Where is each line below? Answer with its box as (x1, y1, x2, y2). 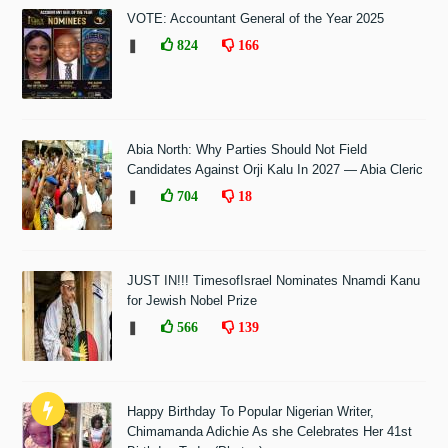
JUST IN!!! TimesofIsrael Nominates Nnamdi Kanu (127, 273, 421, 289)
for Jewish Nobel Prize (127, 293, 258, 309)
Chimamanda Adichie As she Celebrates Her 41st (127, 424, 413, 440)
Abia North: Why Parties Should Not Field (127, 142, 368, 158)
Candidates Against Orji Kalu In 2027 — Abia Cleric (127, 162, 424, 178)
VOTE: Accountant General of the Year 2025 (127, 11, 385, 27)
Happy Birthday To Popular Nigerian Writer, (127, 404, 375, 420)
